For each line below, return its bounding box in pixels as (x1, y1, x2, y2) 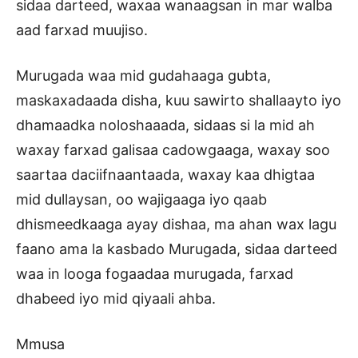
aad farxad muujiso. (16, 22, 148, 39)
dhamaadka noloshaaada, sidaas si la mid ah (16, 117, 315, 134)
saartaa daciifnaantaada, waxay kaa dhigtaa (16, 166, 315, 184)
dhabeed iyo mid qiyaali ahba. (16, 290, 216, 308)
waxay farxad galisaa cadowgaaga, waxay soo (16, 141, 330, 159)
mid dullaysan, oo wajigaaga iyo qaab (16, 191, 267, 209)
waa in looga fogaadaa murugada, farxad (16, 265, 293, 283)
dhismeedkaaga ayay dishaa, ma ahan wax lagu (16, 216, 336, 233)
